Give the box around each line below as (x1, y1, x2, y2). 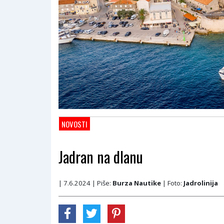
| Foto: (161, 178, 183, 187)
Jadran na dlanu (58, 145, 143, 168)
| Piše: (92, 178, 112, 187)
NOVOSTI (61, 118, 87, 129)
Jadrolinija (183, 178, 218, 187)
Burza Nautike (112, 178, 161, 187)
